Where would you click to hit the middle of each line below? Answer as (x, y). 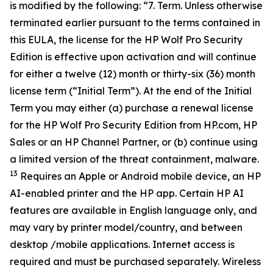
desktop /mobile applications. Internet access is (122, 244)
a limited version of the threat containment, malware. (134, 159)
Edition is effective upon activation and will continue (133, 57)
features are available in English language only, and (133, 210)
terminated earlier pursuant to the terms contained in (135, 23)
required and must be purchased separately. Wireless (135, 261)
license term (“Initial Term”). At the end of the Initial (131, 91)
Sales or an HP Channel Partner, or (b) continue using (134, 142)
